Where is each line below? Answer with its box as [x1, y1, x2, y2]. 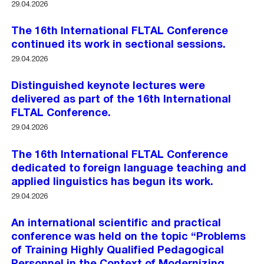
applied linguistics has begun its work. [11, 177, 214, 187]
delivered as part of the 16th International [11, 95, 232, 105]
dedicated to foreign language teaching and [11, 163, 247, 174]
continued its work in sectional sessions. [11, 40, 226, 51]
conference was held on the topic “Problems [11, 232, 246, 243]
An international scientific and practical [11, 219, 222, 229]
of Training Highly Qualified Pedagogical [11, 246, 225, 256]
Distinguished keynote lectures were [11, 81, 206, 92]
